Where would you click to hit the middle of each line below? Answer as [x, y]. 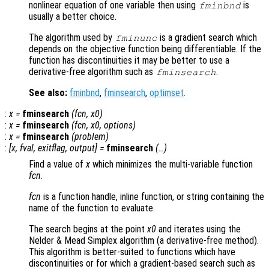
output [82, 148]
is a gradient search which [207, 38]
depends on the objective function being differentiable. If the [145, 49]
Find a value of [57, 165]
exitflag [52, 148]
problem [90, 137]
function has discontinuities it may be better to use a [129, 61]
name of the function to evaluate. [92, 208]
